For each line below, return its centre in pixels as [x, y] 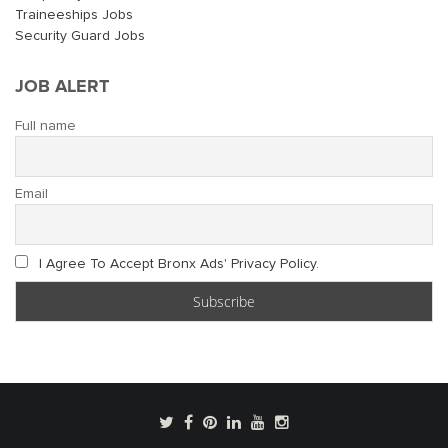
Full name [45, 125]
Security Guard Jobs [80, 35]
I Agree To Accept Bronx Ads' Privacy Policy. [179, 264]
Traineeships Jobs [74, 14]
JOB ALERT [62, 85]
